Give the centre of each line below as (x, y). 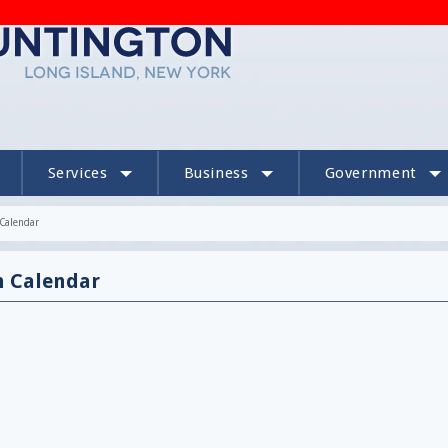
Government (370, 173)
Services (77, 173)
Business (216, 173)
